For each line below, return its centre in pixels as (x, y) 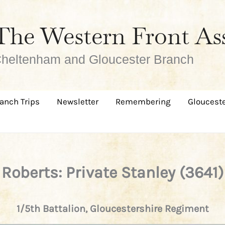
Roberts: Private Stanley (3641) (113, 173)
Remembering (143, 101)
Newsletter (78, 101)
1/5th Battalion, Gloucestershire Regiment (113, 209)
